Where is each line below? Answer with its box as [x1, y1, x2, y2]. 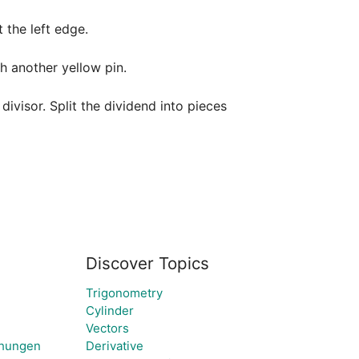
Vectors [85, 321, 129, 336]
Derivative [85, 338, 143, 353]
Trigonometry [85, 285, 163, 301]
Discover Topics [85, 253, 209, 273]
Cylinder [85, 303, 134, 318]
